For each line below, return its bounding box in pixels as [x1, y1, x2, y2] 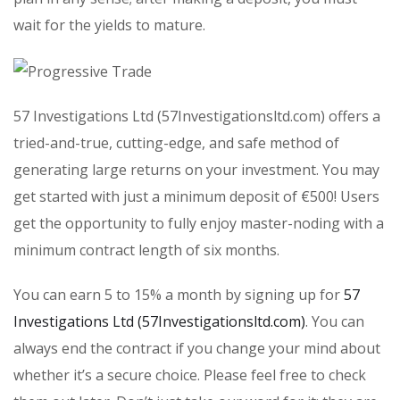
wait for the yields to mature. [13, 15, 205, 36]
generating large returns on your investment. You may [13, 160, 379, 180]
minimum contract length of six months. [13, 240, 279, 261]
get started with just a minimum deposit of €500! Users [13, 187, 379, 207]
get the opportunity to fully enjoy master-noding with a [13, 213, 384, 234]
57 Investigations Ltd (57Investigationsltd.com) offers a [13, 106, 380, 127]
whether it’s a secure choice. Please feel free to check [13, 365, 366, 386]
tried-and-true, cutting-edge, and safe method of [13, 133, 339, 154]
